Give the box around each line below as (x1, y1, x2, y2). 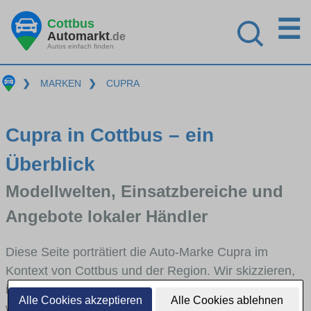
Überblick (6, 153, 95, 175)
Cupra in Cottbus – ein (6, 124, 214, 146)
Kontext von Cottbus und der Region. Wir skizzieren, (6, 263, 295, 278)
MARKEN (40, 78, 81, 89)
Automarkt (47, 28, 110, 43)
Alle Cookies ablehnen (171, 294, 284, 306)
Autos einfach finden (47, 42, 114, 50)
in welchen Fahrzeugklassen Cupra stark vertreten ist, (6, 282, 303, 296)
